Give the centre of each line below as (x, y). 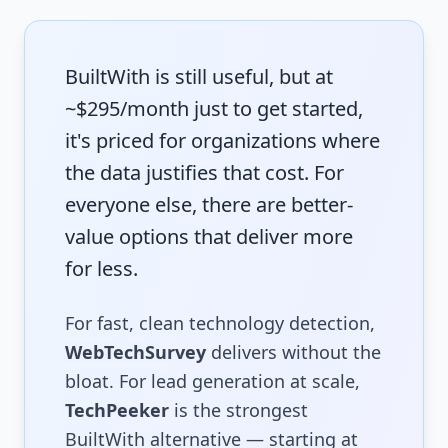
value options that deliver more (209, 237)
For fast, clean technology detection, (220, 323)
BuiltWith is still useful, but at (199, 77)
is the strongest (238, 410)
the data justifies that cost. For (204, 173)
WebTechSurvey (135, 352)
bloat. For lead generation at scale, (212, 381)
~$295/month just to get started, (214, 109)
